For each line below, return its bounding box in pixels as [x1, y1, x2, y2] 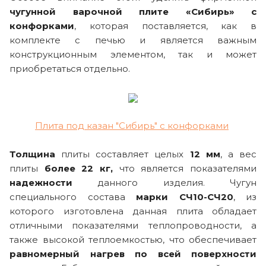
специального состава [9, 191, 136, 202]
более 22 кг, [44, 162, 113, 174]
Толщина [9, 148, 55, 160]
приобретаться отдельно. [9, 62, 130, 74]
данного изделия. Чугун [72, 176, 256, 188]
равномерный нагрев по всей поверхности [9, 248, 256, 259]
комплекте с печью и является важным [9, 34, 256, 46]
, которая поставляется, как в [74, 20, 256, 31]
